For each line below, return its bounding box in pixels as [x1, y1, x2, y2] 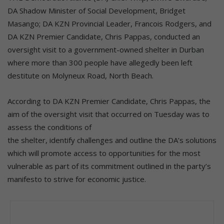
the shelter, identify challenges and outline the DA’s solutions [7, 134, 216, 145]
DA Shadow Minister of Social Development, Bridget [7, 5, 185, 15]
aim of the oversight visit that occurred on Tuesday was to [7, 108, 209, 119]
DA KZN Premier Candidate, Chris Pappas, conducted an [7, 31, 200, 41]
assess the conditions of [7, 121, 91, 132]
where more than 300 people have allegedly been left [7, 57, 192, 67]
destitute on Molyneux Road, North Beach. [7, 70, 153, 80]
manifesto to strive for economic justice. [7, 173, 146, 184]
